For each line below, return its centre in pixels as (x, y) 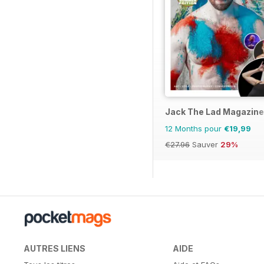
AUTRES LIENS (55, 249)
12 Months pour (194, 129)
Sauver (205, 145)
